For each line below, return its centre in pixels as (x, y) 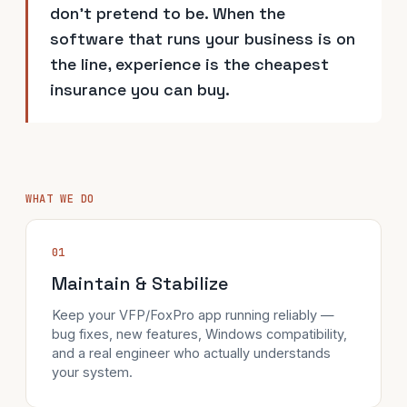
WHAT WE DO (60, 199)
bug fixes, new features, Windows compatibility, (199, 334)
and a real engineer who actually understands (191, 353)
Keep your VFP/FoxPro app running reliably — (193, 315)
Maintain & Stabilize (140, 283)
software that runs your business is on (203, 39)
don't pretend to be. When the (168, 13)
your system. (92, 372)
